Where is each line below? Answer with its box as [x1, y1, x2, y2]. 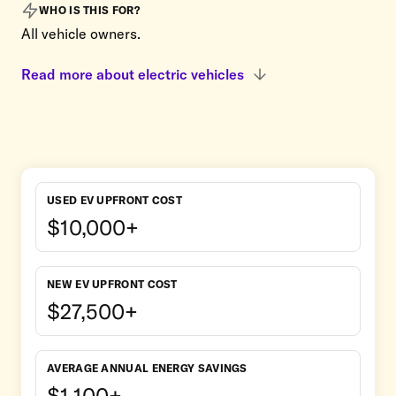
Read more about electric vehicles [21, 65, 244, 83]
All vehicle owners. [21, 24, 141, 42]
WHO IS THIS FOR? [39, 4, 140, 18]
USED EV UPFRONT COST [47, 193, 182, 207]
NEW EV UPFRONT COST [47, 277, 178, 291]
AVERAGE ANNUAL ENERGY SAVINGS [47, 361, 247, 375]
